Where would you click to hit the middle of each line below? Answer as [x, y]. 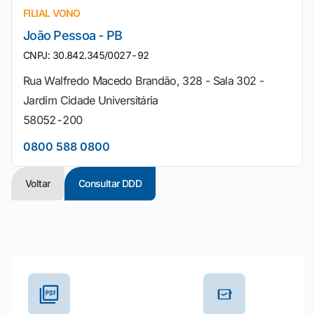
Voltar [38, 183]
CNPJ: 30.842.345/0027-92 [86, 55]
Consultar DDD [110, 183]
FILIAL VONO [52, 13]
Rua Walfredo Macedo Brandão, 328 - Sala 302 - [144, 81]
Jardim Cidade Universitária [91, 100]
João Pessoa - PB [73, 35]
